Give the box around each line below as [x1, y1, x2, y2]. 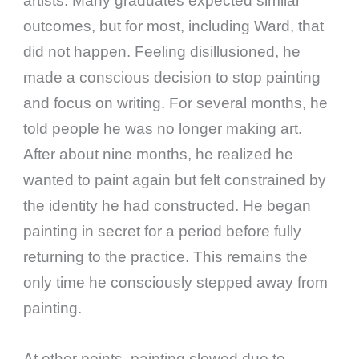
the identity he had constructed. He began [23, 196, 312, 214]
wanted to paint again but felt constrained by [23, 171, 327, 188]
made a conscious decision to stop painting [23, 68, 321, 86]
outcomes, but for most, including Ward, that [23, 17, 325, 34]
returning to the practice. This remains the [23, 248, 309, 265]
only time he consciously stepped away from [23, 273, 329, 291]
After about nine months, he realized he [23, 145, 294, 163]
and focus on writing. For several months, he [23, 94, 329, 111]
